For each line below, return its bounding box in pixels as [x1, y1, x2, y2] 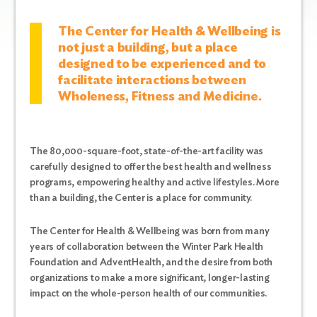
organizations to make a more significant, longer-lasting [30, 272, 270, 283]
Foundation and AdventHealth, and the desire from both [30, 256, 273, 267]
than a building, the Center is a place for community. [30, 192, 253, 203]
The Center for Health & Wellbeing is [58, 23, 281, 38]
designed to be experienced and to [58, 56, 267, 71]
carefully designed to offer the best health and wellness [30, 161, 272, 172]
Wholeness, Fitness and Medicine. [58, 88, 262, 103]
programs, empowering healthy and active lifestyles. [30, 176, 257, 188]
